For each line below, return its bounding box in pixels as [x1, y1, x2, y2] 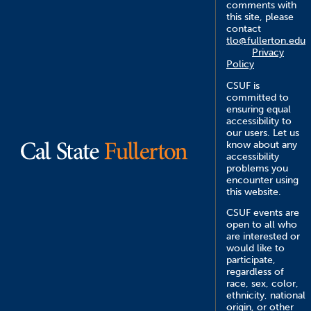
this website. [226, 185, 281, 198]
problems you [226, 162, 288, 174]
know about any [226, 138, 297, 151]
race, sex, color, [226, 278, 299, 290]
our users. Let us [226, 126, 299, 139]
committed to [226, 91, 289, 103]
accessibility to [226, 115, 292, 127]
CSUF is [226, 79, 260, 92]
